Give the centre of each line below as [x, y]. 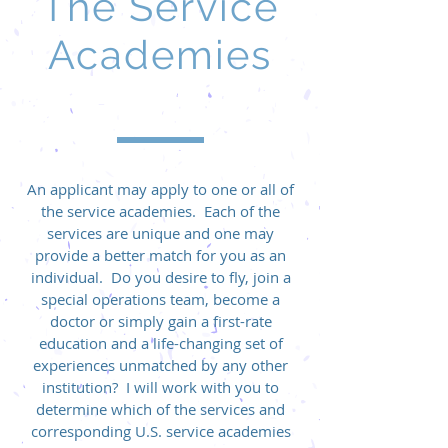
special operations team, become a [160, 299]
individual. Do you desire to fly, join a [160, 277]
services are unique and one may [160, 233]
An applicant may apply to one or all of [160, 189]
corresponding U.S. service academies [160, 431]
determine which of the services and [160, 409]
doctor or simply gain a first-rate [160, 321]
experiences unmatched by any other [160, 365]
